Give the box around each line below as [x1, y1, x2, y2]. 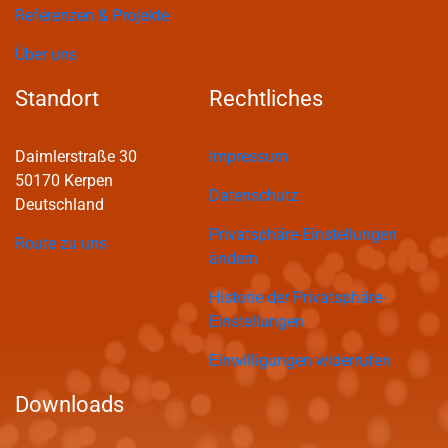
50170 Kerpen [15, 170, 113, 190]
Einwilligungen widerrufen [209, 350, 391, 370]
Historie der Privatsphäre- [209, 287, 386, 307]
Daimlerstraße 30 [15, 146, 137, 166]
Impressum [209, 146, 288, 166]
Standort [15, 85, 99, 111]
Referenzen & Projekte [15, 5, 169, 25]
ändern [209, 248, 258, 268]
